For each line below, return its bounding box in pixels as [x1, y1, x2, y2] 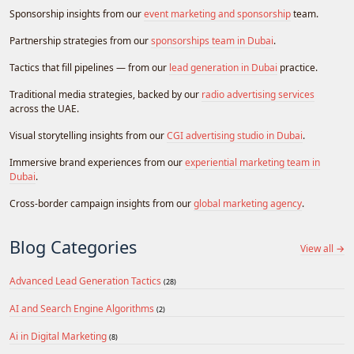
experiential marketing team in [185, 156, 320, 169]
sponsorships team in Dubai [151, 34, 273, 47]
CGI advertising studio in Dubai [167, 129, 303, 142]
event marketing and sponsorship [144, 7, 291, 21]
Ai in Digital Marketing [9, 330, 109, 343]
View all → [300, 242, 345, 255]
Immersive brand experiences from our [9, 156, 185, 169]
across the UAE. [9, 102, 79, 115]
